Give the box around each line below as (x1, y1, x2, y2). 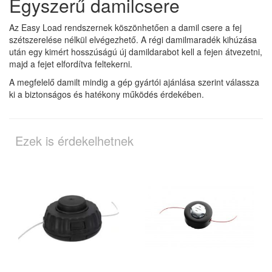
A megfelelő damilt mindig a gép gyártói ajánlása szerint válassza (9, 76, 259, 89)
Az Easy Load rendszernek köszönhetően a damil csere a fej (9, 21, 242, 34)
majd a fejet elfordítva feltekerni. (9, 58, 132, 70)
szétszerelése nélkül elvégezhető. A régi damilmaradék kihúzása (9, 33, 257, 46)
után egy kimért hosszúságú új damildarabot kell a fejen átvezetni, (9, 46, 262, 58)
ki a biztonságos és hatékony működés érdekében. (9, 88, 204, 101)
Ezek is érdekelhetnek (15, 132, 134, 150)
